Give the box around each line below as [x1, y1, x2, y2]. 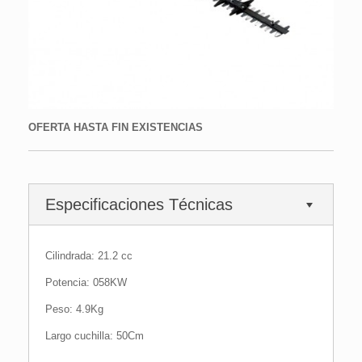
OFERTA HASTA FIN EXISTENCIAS [28, 121, 203, 134]
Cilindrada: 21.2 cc [45, 249, 133, 262]
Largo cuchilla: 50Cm [45, 329, 144, 342]
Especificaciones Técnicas [45, 195, 233, 213]
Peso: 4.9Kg [45, 302, 103, 315]
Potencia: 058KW [45, 276, 127, 288]
